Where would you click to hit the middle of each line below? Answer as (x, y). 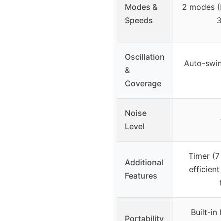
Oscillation (145, 57)
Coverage (143, 84)
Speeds (139, 20)
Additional (144, 163)
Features (141, 176)
